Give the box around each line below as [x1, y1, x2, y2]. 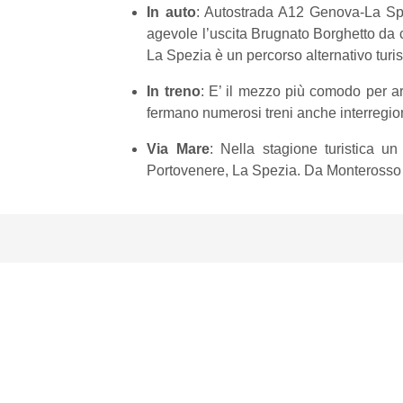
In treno [147, 84, 201, 99]
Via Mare [147, 141, 210, 157]
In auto [147, 4, 196, 20]
